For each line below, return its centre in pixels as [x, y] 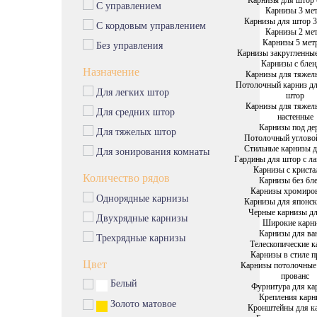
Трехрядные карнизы [139, 238]
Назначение [111, 72]
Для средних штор [134, 112]
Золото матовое [143, 304]
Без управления [128, 46]
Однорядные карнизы [141, 198]
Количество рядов [126, 178]
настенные [295, 116]
